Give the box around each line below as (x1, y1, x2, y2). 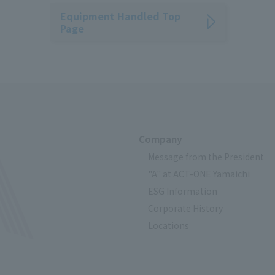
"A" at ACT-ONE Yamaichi (147, 168, 250, 180)
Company (138, 133, 182, 146)
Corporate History (147, 202, 223, 215)
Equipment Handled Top (60, 8, 180, 23)
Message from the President (147, 150, 264, 163)
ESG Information (147, 185, 217, 198)
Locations (147, 219, 189, 232)
